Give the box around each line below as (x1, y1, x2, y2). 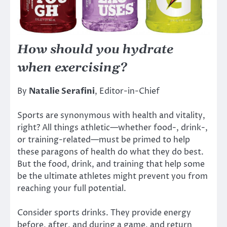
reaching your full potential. (17, 182, 126, 194)
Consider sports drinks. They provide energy (17, 207, 191, 219)
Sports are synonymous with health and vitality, (17, 109, 205, 121)
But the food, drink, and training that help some (17, 158, 205, 170)
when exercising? (17, 60, 127, 75)
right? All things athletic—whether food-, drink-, (17, 122, 208, 133)
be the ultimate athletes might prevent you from (17, 170, 208, 182)
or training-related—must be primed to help (17, 134, 190, 145)
